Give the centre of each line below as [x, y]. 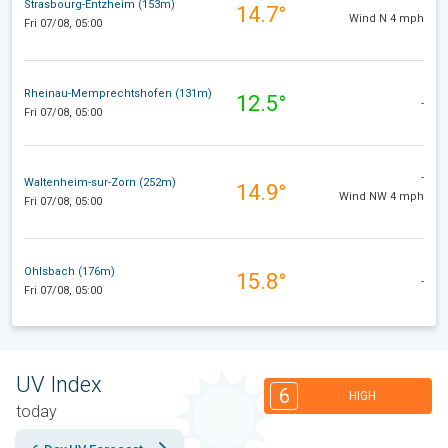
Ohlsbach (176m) [69, 272]
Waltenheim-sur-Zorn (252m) [100, 183]
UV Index [59, 384]
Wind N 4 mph [386, 18]
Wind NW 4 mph [381, 196]
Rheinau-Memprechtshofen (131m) [118, 94]
